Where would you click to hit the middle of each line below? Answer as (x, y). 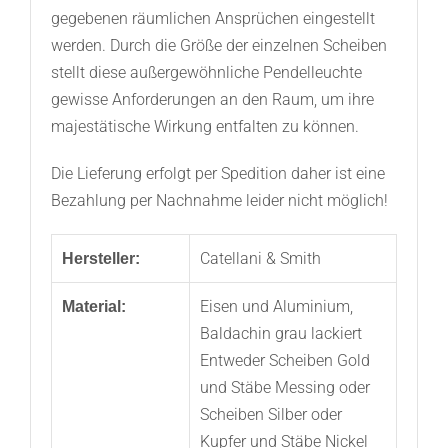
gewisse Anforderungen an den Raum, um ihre (212, 100)
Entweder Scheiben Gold (284, 361)
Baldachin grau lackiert (280, 334)
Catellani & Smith (260, 259)
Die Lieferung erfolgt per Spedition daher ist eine (217, 174)
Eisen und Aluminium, (276, 307)
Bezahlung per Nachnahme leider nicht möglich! (219, 201)
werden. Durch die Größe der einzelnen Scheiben (218, 46)
